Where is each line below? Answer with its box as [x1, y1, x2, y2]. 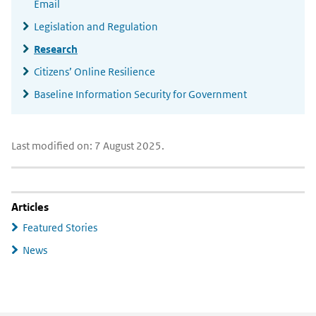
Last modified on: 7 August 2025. [11, 139, 164, 152]
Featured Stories [23, 221, 97, 234]
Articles [11, 200, 49, 214]
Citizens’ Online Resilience [34, 65, 155, 78]
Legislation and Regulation [34, 20, 158, 33]
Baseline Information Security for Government [34, 87, 247, 101]
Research [34, 42, 78, 56]
